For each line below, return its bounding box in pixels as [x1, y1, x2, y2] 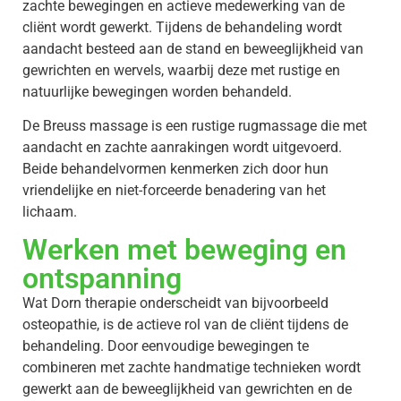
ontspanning [22, 261, 182, 296]
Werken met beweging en [22, 233, 346, 268]
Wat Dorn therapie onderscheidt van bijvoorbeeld [22, 294, 328, 312]
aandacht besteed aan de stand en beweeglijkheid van [22, 39, 363, 57]
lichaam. [22, 203, 77, 221]
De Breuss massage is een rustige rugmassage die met [22, 117, 367, 135]
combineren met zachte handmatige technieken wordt [22, 359, 361, 377]
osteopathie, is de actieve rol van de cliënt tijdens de [22, 316, 348, 334]
